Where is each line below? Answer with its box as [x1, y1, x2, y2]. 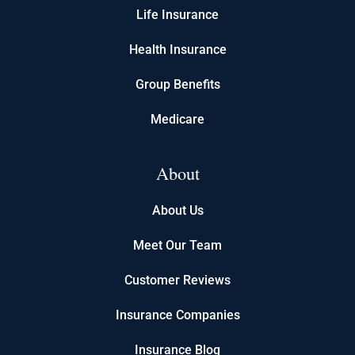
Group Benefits [135, 76, 220, 92]
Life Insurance [136, 6, 219, 22]
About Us [151, 202, 204, 218]
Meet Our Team [133, 237, 222, 253]
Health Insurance [128, 41, 227, 57]
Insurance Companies [115, 307, 240, 323]
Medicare [151, 111, 204, 127]
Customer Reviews [124, 272, 231, 288]
